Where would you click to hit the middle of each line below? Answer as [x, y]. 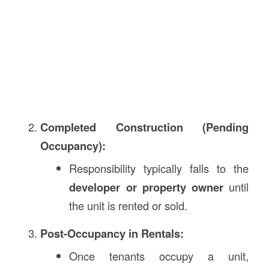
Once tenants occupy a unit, [159, 255]
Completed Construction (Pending [144, 127]
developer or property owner [147, 187]
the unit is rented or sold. [128, 205]
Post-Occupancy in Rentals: [112, 233]
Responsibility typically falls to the [159, 168]
